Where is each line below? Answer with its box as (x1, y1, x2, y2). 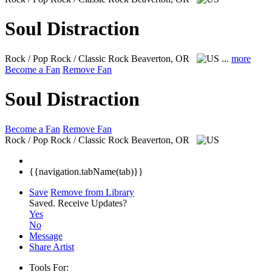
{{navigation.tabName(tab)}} (29, 166, 143, 177)
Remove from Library (50, 186, 134, 197)
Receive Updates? (58, 197, 127, 208)
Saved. (29, 197, 58, 208)
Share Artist (29, 241, 74, 252)
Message (29, 230, 63, 241)
